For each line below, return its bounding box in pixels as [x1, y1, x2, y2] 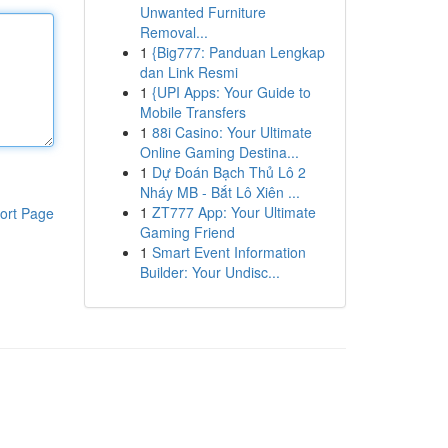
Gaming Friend [139, 222, 235, 242]
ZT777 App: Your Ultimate [151, 202, 316, 222]
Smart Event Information [151, 242, 306, 262]
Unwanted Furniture [139, 2, 266, 22]
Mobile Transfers [139, 102, 246, 122]
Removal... [139, 22, 208, 42]
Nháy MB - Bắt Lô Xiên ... [139, 182, 300, 202]
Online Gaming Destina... [139, 142, 299, 162]
